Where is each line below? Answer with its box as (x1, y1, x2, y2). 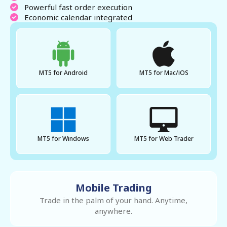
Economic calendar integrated (24, 12, 132, 23)
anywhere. (95, 206, 132, 216)
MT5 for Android (39, 68, 88, 78)
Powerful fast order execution (24, 2, 132, 13)
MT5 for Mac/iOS (139, 68, 188, 78)
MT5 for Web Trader (134, 134, 194, 143)
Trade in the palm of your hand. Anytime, (40, 195, 187, 206)
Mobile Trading (75, 181, 152, 195)
